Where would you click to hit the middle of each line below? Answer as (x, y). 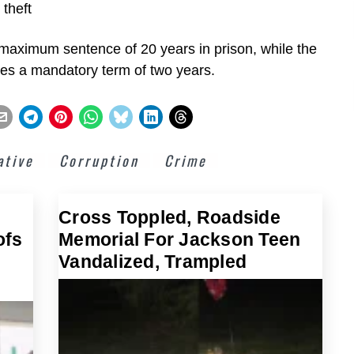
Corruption (99, 160)
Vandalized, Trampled (153, 262)
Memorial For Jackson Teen (180, 239)
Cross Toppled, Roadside (169, 217)
